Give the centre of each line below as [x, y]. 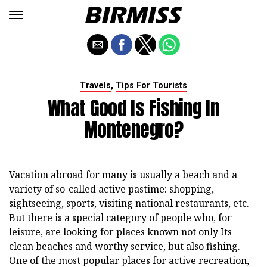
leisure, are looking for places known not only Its [120, 232]
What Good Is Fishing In [133, 108]
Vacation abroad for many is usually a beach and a [123, 175]
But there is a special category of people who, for [120, 218]
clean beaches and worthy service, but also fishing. [125, 246]
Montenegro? [133, 130]
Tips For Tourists [151, 86]
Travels [95, 86]
